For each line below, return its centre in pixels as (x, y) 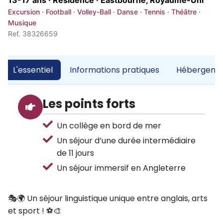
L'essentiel (33, 70)
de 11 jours (75, 153)
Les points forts (89, 104)
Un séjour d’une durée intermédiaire (126, 141)
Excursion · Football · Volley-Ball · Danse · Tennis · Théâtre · (104, 12)
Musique (22, 23)
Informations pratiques (114, 70)
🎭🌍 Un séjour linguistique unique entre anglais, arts (108, 199)
